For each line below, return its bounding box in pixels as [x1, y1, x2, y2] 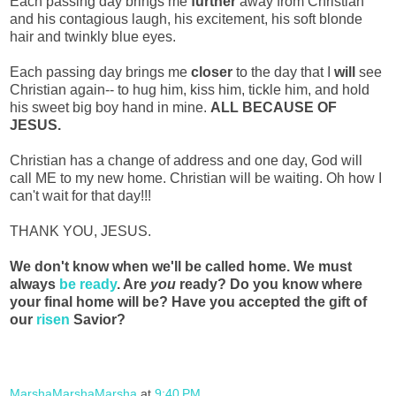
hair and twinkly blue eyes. [10, 29, 176, 45]
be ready [59, 277, 117, 293]
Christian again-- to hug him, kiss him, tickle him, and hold [10, 82, 369, 98]
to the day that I [236, 65, 334, 80]
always [10, 277, 59, 293]
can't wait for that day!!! [10, 188, 151, 204]
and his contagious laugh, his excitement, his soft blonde [10, 11, 362, 27]
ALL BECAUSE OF [210, 100, 337, 116]
